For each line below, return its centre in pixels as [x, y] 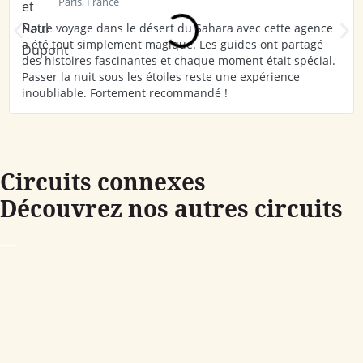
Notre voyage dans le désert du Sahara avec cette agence [178, 28]
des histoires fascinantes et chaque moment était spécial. [179, 60]
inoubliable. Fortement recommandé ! [125, 92]
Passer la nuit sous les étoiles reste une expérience [161, 76]
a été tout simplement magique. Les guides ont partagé [173, 44]
